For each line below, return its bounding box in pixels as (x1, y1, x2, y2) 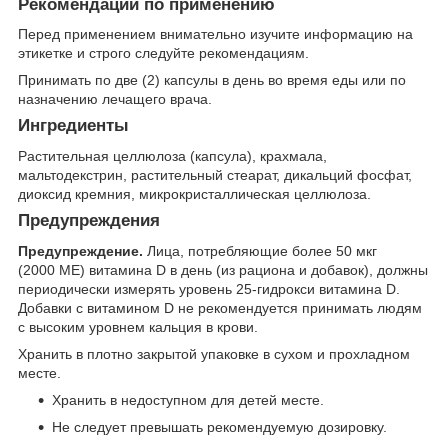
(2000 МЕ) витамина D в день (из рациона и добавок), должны (18, 261, 428, 278)
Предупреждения (18, 211, 160, 231)
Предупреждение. (18, 242, 147, 259)
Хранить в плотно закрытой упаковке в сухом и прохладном (18, 345, 410, 362)
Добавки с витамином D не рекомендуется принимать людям (18, 299, 422, 316)
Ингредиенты (18, 116, 129, 136)
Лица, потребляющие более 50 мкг (147, 242, 377, 259)
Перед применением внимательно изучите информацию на (18, 26, 413, 43)
